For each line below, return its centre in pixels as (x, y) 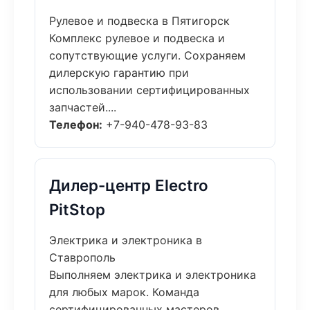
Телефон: (76, 125)
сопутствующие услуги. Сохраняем (147, 55)
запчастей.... (83, 107)
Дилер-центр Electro (129, 185)
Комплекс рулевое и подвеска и (137, 38)
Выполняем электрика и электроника (153, 275)
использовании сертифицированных (149, 90)
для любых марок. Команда (124, 292)
